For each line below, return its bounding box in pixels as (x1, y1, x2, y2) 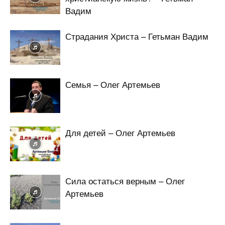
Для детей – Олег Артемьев (65, 126, 175, 139)
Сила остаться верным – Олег (65, 174, 185, 187)
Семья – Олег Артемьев (65, 77, 160, 90)
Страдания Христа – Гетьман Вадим (65, 29, 208, 42)
